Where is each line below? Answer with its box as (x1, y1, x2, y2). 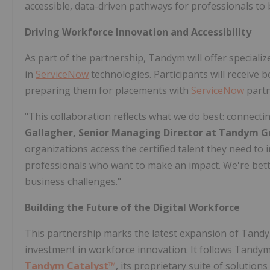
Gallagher (25, 125, 73, 139)
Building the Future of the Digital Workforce (25, 200, 240, 214)
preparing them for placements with (25, 83, 191, 97)
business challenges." (25, 174, 121, 188)
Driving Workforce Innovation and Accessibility (25, 25, 251, 39)
